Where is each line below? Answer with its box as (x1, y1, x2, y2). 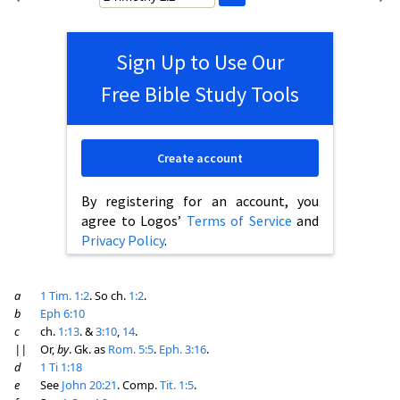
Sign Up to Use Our (116, 48, 284, 76)
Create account (157, 150, 243, 166)
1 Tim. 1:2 (40, 287, 89, 304)
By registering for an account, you (81, 192, 319, 210)
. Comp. (117, 377, 160, 393)
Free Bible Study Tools (101, 80, 299, 108)
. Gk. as (69, 341, 108, 357)
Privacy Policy (81, 231, 164, 249)
